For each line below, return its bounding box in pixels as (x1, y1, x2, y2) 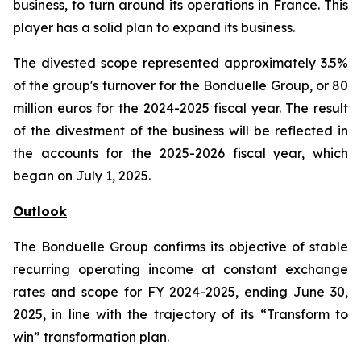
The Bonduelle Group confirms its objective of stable (13, 239, 348, 255)
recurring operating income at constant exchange (13, 261, 348, 277)
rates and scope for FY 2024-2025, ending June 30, (13, 284, 348, 300)
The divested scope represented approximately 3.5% (13, 55, 348, 71)
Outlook (13, 203, 67, 219)
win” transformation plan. (13, 329, 169, 345)
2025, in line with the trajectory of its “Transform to (13, 306, 348, 322)
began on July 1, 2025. (13, 168, 151, 184)
